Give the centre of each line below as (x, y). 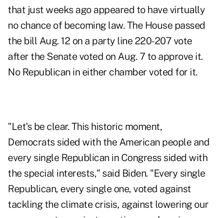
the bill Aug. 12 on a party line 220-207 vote (100, 41)
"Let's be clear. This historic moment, (85, 127)
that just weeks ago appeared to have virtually (106, 10)
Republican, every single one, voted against (100, 189)
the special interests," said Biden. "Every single (107, 173)
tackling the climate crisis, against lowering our (108, 205)
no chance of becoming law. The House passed (107, 26)
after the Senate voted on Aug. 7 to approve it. (105, 57)
